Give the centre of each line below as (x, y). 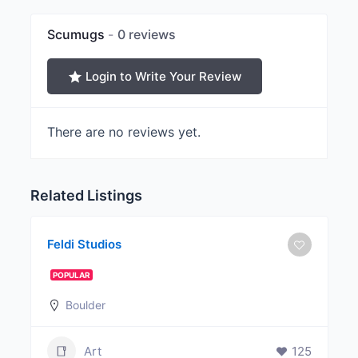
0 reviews (146, 35)
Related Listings (86, 196)
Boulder (85, 305)
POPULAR (71, 275)
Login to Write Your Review (163, 76)
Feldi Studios (84, 245)
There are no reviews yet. (123, 132)
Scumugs (77, 35)
